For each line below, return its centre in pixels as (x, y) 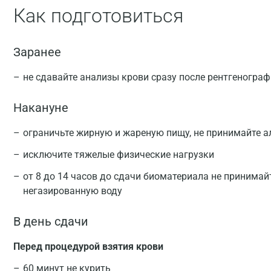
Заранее (37, 52)
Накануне (41, 108)
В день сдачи (51, 221)
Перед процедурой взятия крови (88, 247)
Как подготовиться (98, 16)
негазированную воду (73, 191)
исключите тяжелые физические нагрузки (119, 155)
